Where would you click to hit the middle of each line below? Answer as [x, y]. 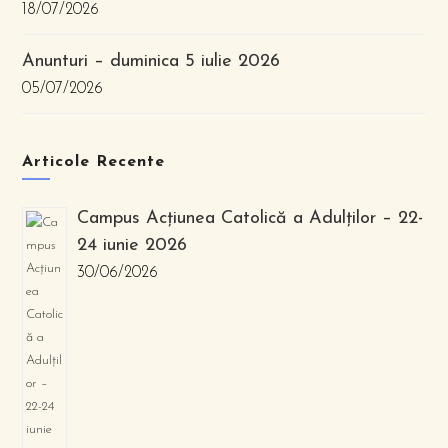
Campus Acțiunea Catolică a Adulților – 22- [250, 218]
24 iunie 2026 [132, 245]
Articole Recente [94, 162]
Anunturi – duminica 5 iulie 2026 [151, 61]
